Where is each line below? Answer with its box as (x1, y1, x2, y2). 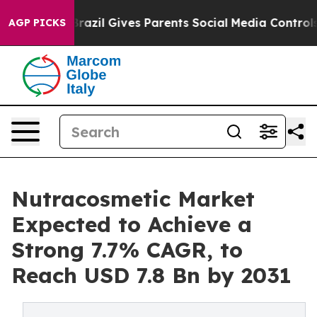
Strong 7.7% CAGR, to (11, 236, 243, 263)
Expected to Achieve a (11, 211, 252, 238)
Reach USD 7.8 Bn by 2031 (11, 262, 292, 289)
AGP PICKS (8, 16, 66, 29)
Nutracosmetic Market (11, 185, 255, 212)
